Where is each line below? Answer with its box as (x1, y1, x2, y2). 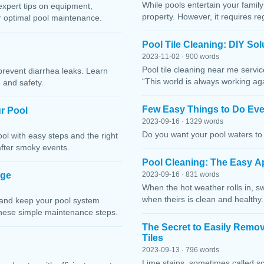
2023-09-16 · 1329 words (142, 117, 223, 126)
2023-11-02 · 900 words (142, 52, 219, 61)
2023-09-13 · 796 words (142, 246, 219, 255)
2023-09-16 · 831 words (142, 170, 219, 179)
